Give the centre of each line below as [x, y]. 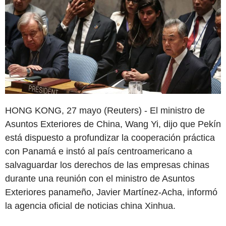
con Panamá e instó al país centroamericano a [99, 151]
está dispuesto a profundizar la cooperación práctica [110, 137]
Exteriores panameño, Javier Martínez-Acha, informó [111, 192]
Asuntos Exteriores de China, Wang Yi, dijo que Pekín [113, 124]
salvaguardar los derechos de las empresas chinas [107, 165]
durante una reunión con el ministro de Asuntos [100, 178]
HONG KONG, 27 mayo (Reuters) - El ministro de [105, 110]
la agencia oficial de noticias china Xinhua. [90, 206]
